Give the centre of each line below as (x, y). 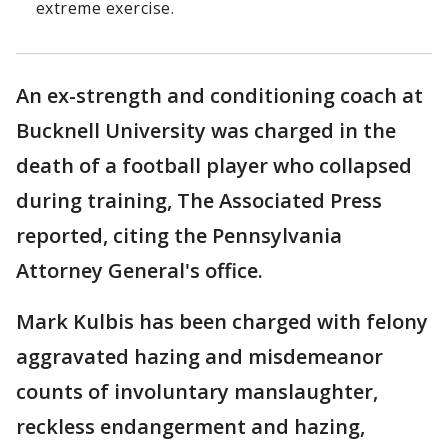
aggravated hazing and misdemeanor (199, 357)
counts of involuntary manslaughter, (197, 392)
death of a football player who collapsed (214, 166)
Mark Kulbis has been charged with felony (222, 322)
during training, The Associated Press (199, 201)
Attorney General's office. (139, 271)
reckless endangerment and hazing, (190, 427)
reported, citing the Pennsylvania (179, 236)
